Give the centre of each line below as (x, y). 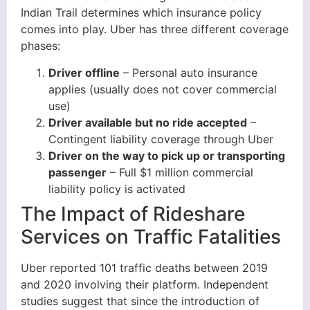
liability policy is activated (117, 189)
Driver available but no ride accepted (148, 122)
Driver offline (84, 72)
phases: (40, 46)
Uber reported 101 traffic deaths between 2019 (144, 267)
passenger (77, 172)
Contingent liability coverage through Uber (161, 139)
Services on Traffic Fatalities (151, 236)
